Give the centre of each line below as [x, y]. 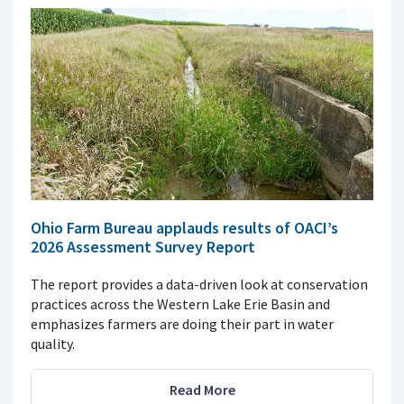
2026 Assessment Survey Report [143, 247]
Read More [202, 390]
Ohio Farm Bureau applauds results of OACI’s [184, 228]
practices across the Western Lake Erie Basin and [180, 304]
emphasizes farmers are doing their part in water [182, 324]
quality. [53, 344]
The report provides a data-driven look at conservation [199, 285]
